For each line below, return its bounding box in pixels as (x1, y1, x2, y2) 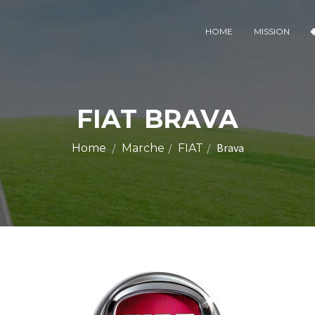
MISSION (254, 26, 290, 37)
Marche (121, 141, 165, 155)
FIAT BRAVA (77, 103, 238, 134)
